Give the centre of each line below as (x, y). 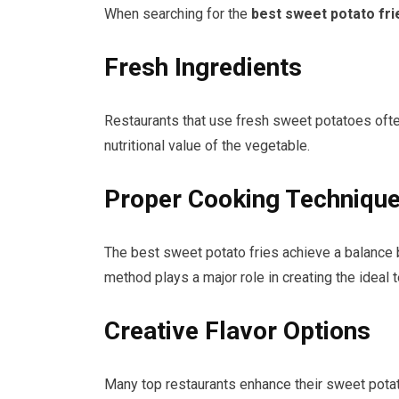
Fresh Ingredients (203, 67)
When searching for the (178, 13)
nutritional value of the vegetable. (207, 145)
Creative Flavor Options (237, 330)
